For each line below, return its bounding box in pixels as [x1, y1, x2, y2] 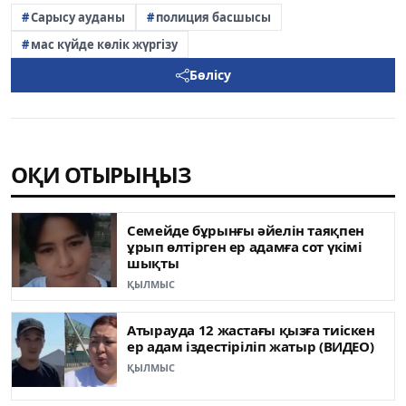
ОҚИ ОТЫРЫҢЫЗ [11, 159, 192, 190]
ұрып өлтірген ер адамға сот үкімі [127, 237, 362, 256]
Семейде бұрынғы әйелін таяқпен [127, 221, 364, 240]
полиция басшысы [156, 8, 271, 25]
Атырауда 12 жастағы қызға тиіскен [127, 321, 375, 340]
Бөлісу [188, 66, 231, 84]
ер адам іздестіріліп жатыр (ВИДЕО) [127, 337, 374, 356]
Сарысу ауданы [31, 8, 125, 25]
